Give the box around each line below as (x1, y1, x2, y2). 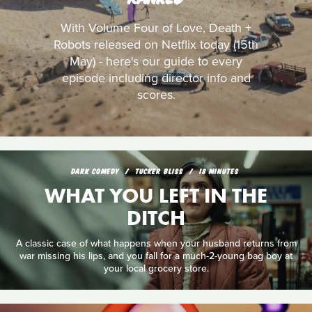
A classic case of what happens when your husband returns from (15, 237, 297, 249)
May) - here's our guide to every (70, 54, 242, 69)
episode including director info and (61, 70, 251, 86)
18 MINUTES (198, 166, 239, 175)
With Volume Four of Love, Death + (61, 20, 251, 36)
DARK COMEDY (70, 166, 119, 175)
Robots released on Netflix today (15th (54, 37, 258, 52)
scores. (136, 87, 175, 102)
